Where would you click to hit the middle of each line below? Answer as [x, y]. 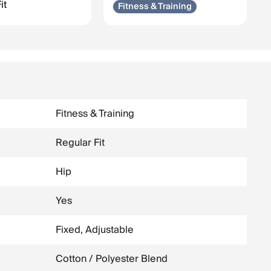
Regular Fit [80, 143]
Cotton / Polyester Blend [112, 259]
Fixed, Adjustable [95, 230]
